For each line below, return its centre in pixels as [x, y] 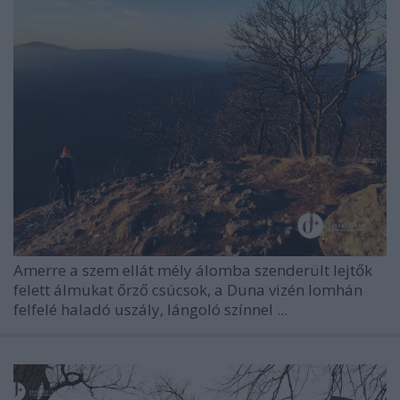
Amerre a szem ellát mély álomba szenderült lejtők [193, 271]
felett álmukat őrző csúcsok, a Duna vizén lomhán [188, 290]
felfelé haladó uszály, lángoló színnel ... [150, 310]
